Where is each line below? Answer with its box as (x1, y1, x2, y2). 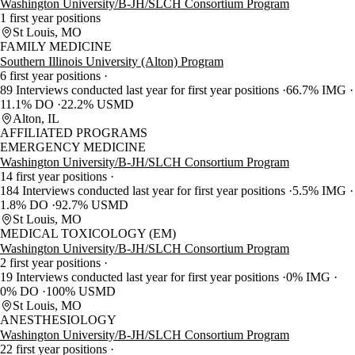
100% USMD (46, 284, 116, 299)
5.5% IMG (292, 184, 349, 198)
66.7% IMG (286, 83, 349, 97)
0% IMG (286, 270, 334, 284)
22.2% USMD (61, 97, 134, 112)
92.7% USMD (55, 198, 128, 212)
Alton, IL (13, 112, 59, 126)
